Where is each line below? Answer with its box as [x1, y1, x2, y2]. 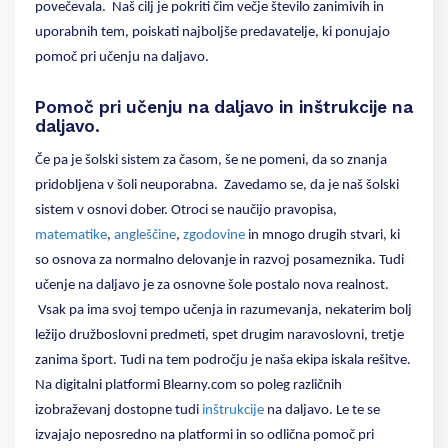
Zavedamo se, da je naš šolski [224, 177, 399, 193]
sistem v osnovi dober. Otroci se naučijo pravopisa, [35, 202, 337, 218]
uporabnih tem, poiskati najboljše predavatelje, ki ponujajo [35, 25, 390, 41]
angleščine [114, 227, 176, 243]
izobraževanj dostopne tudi [35, 402, 202, 418]
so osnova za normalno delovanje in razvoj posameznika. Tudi [35, 252, 404, 268]
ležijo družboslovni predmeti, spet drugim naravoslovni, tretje [35, 327, 404, 343]
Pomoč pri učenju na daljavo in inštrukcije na [35, 96, 413, 117]
